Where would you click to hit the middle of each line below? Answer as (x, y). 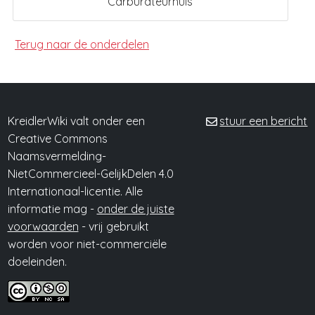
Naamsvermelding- (57, 156)
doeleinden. (37, 262)
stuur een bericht (264, 121)
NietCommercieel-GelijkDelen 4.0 (90, 174)
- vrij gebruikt (114, 227)
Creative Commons (57, 139)
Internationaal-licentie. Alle (75, 192)
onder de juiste (135, 209)
